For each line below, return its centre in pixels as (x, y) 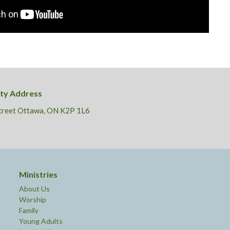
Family (28, 210)
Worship (32, 200)
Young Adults (41, 221)
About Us (34, 189)
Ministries (38, 174)
